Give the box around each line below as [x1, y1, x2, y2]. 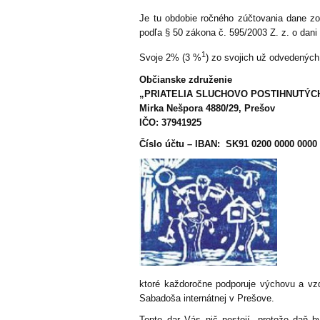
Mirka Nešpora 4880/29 [139, 102, 239, 114]
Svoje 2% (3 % [139, 52, 202, 64]
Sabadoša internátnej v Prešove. [139, 292, 275, 304]
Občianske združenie [139, 74, 233, 85]
